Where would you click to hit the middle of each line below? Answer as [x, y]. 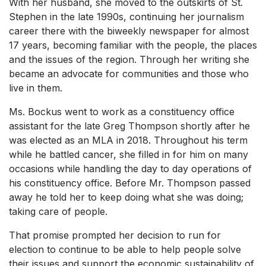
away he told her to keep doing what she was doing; [126, 197]
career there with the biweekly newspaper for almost [129, 31]
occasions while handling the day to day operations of [130, 169]
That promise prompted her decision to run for [115, 235]
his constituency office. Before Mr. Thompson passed [130, 183]
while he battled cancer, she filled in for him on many [129, 155]
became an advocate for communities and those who [129, 74]
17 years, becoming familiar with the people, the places [133, 45]
